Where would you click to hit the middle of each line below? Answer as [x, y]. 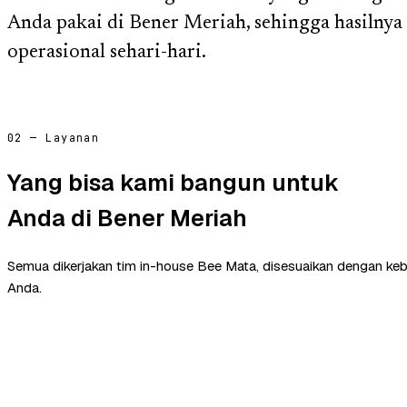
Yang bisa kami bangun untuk [173, 182]
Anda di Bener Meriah [127, 218]
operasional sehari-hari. [107, 53]
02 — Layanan [54, 138]
